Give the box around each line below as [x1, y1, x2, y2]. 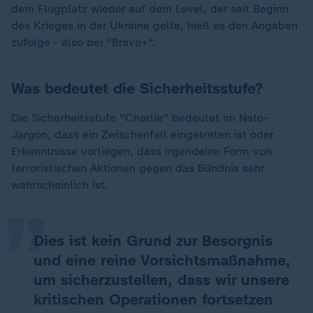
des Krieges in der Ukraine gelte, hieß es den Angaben [11, 19, 298, 32]
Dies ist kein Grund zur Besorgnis [34, 231, 272, 250]
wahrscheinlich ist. [11, 178, 108, 191]
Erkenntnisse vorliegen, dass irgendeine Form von [11, 145, 272, 158]
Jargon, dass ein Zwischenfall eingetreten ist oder [11, 128, 273, 141]
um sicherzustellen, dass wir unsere [34, 270, 289, 289]
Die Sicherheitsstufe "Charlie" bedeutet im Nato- [11, 111, 268, 124]
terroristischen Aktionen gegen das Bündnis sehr [11, 161, 264, 175]
